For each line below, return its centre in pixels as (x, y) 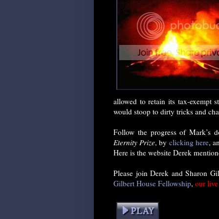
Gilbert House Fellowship (152, 184)
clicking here (189, 142)
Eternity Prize (134, 142)
